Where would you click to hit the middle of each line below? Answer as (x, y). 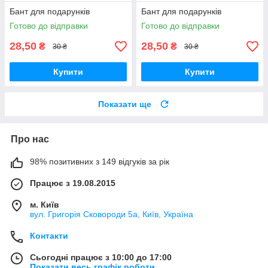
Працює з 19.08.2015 (73, 183)
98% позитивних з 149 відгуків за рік (100, 162)
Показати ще (125, 104)
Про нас (30, 139)
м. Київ (45, 205)
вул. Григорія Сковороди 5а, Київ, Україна (112, 214)
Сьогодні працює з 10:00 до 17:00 (101, 258)
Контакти (49, 236)
